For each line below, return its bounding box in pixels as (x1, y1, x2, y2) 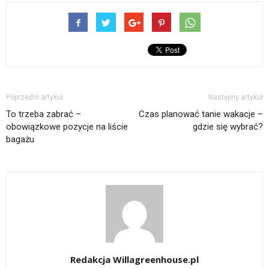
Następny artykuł (208, 93, 263, 102)
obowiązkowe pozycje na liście (6, 121, 128, 133)
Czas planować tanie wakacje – (139, 109, 263, 120)
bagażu (6, 134, 34, 145)
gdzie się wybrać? (193, 121, 263, 133)
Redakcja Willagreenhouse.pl (70, 253, 199, 266)
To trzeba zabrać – (6, 109, 81, 120)
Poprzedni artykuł (6, 93, 63, 102)
